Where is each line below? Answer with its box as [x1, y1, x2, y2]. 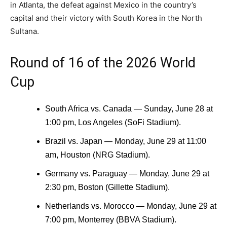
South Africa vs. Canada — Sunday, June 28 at [45, 104, 213, 113]
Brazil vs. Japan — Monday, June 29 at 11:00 [45, 137, 206, 146]
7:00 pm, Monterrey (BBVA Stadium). [45, 215, 176, 224]
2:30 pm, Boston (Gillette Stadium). [45, 183, 170, 192]
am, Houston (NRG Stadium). [45, 150, 150, 160]
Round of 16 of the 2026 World [10, 55, 196, 71]
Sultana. [10, 26, 39, 36]
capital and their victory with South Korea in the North [10, 13, 202, 23]
